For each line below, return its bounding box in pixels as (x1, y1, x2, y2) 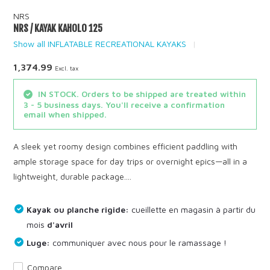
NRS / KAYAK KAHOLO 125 (13, 22, 103, 34)
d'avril (47, 219, 74, 230)
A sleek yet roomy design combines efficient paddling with (13, 140, 238, 151)
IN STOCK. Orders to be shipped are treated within (36, 89, 246, 99)
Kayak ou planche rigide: (27, 204, 130, 215)
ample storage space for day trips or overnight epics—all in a (13, 155, 248, 166)
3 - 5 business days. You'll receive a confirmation (24, 99, 225, 110)
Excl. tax (55, 64, 79, 72)
